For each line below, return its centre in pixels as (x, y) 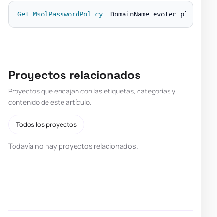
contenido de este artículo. (50, 102)
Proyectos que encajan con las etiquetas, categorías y (92, 91)
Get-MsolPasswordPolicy (60, 14)
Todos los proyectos (46, 125)
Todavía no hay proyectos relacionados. (73, 146)
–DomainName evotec (139, 14)
